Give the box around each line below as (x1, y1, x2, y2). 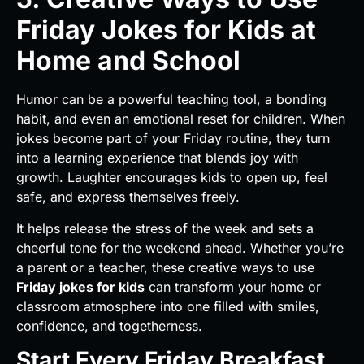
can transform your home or (145, 278, 321, 295)
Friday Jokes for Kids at (16, 14, 316, 46)
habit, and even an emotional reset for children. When (16, 110, 345, 128)
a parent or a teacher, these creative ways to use (16, 258, 314, 275)
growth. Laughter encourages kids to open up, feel (16, 169, 327, 186)
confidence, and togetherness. (16, 317, 202, 334)
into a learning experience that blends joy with (16, 149, 298, 167)
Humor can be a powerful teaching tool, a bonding (16, 91, 327, 108)
